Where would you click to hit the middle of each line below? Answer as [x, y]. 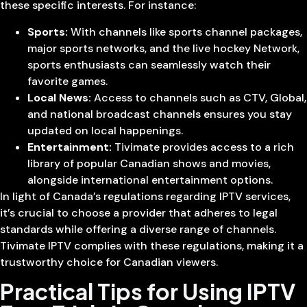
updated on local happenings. [105, 130]
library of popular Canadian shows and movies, [149, 163]
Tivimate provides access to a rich [203, 147]
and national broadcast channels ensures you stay [160, 114]
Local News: [59, 97]
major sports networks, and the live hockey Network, [163, 48]
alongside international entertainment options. [150, 180]
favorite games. [67, 81]
